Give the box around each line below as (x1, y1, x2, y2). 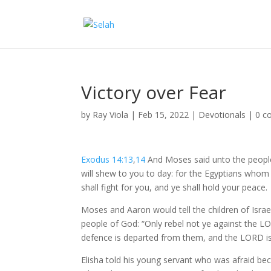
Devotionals (198, 109, 246, 120)
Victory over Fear (81, 80, 227, 105)
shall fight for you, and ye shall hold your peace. (81, 181, 268, 193)
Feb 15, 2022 (138, 109, 189, 120)
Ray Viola (93, 109, 129, 120)
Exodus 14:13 (81, 154, 134, 165)
